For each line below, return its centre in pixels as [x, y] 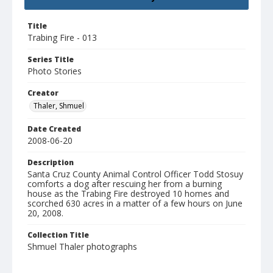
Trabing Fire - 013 [62, 38]
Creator [43, 93]
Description [51, 163]
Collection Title [58, 235]
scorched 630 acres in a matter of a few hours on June [135, 204]
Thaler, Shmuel [59, 106]
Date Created [54, 129]
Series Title [51, 60]
